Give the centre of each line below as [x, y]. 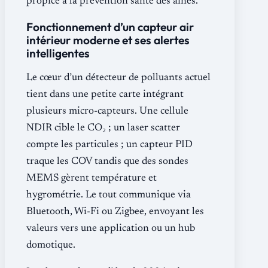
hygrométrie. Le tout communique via [109, 195]
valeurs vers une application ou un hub [111, 229]
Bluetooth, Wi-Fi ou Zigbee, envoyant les [115, 212]
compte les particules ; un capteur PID [109, 145]
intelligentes [58, 53]
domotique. [51, 245]
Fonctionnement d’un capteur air [110, 27]
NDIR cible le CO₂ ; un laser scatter [103, 128]
